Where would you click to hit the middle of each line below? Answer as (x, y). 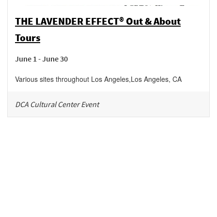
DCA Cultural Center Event (57, 104)
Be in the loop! (108, 201)
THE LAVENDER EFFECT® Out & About (98, 21)
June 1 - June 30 (41, 59)
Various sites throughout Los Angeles (72, 79)
